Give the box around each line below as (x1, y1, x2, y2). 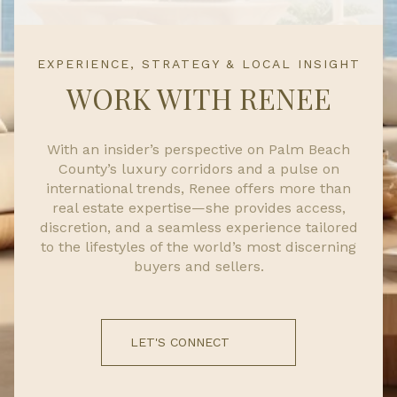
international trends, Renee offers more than (46, 179, 351, 197)
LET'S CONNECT (130, 334, 230, 349)
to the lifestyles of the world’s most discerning (41, 237, 356, 255)
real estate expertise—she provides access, (51, 198, 346, 216)
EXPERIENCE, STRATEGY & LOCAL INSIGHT (36, 57, 361, 72)
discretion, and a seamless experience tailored (39, 218, 358, 236)
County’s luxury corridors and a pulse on (58, 160, 339, 177)
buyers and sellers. (133, 257, 264, 275)
